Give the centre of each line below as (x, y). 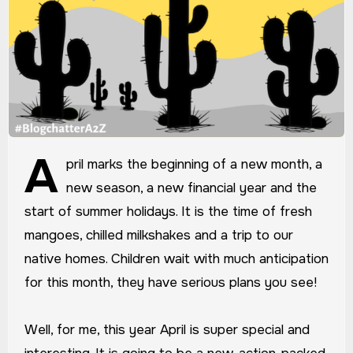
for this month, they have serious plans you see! (170, 283)
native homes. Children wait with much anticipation (176, 259)
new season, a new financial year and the (191, 188)
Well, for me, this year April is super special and (167, 330)
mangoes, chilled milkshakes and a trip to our (158, 236)
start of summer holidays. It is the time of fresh (168, 212)
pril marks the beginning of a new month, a (194, 165)
